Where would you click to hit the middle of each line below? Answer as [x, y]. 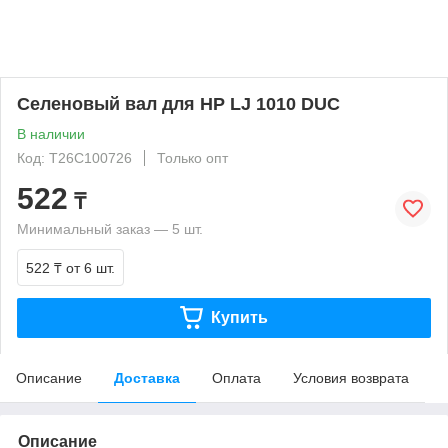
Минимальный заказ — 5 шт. [110, 228]
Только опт [192, 157]
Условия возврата [351, 377]
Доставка [147, 377]
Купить [239, 317]
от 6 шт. [90, 267]
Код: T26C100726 [74, 157]
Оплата [236, 377]
